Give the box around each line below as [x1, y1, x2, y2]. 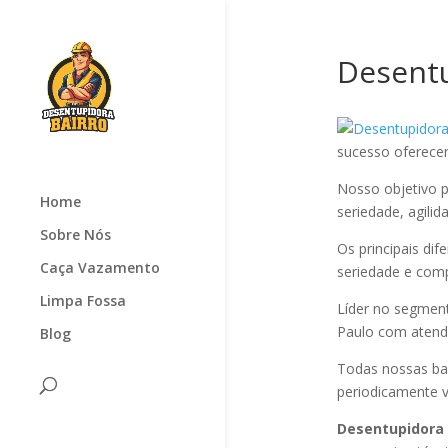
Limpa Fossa [40, 290, 126, 310]
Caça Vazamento [40, 257, 160, 277]
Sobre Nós [40, 224, 111, 244]
